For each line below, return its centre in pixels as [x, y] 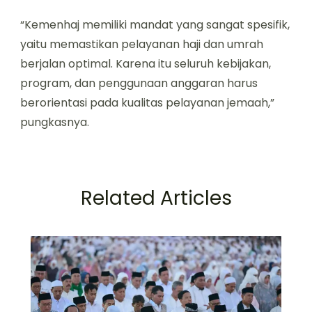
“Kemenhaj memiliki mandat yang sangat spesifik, [155, 25]
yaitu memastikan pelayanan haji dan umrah [142, 45]
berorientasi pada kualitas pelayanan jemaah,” [147, 103]
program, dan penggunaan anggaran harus [139, 84]
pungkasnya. [55, 123]
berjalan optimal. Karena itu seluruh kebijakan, [146, 64]
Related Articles [156, 198]
